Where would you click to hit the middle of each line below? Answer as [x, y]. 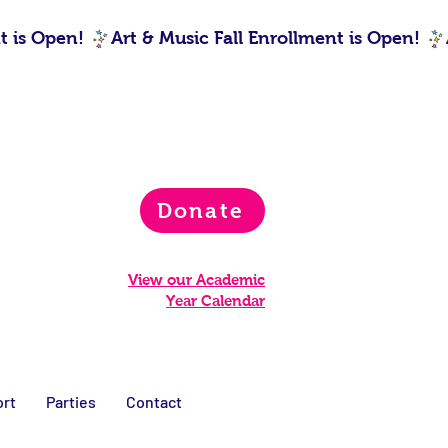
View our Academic [196, 279]
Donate [200, 210]
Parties [71, 401]
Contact [154, 401]
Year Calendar [215, 300]
